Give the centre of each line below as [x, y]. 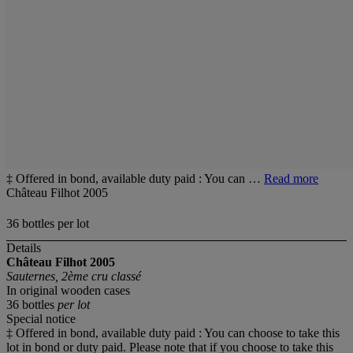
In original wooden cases [68, 291]
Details [24, 248]
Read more [291, 178]
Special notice [41, 319]
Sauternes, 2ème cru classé [74, 277]
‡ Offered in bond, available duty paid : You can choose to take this [173, 333]
